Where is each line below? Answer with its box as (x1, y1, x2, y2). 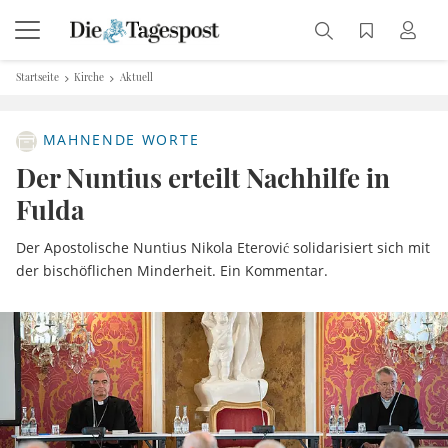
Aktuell (119, 70, 153, 84)
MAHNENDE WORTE (37, 130, 200, 150)
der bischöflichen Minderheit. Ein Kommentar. (16, 261, 328, 280)
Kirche (74, 70, 105, 84)
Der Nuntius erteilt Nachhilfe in (16, 160, 390, 195)
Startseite (16, 70, 59, 84)
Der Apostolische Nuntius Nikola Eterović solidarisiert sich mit (16, 238, 430, 257)
